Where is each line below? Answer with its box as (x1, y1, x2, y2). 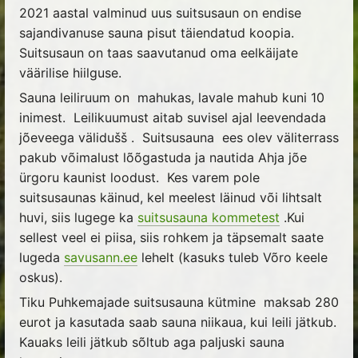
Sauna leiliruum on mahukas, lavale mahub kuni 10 (18, 89, 324, 105)
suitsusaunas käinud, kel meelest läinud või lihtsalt (18, 189, 322, 205)
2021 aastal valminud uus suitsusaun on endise (18, 4, 301, 21)
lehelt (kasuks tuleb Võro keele (137, 249, 328, 265)
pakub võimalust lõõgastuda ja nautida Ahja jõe (18, 149, 307, 165)
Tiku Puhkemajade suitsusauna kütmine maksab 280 (18, 293, 339, 310)
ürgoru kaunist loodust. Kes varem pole (18, 169, 260, 185)
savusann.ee (63, 249, 137, 265)
